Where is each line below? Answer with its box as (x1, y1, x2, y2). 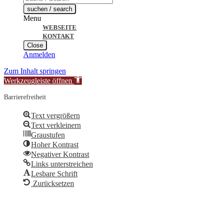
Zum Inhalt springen (4, 66, 66, 75)
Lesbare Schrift (31, 169, 77, 178)
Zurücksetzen (33, 179, 74, 187)
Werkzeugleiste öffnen (4, 76, 72, 85)
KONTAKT (43, 32, 74, 40)
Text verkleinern (31, 121, 81, 129)
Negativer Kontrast (31, 150, 89, 158)
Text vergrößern (31, 111, 80, 120)
